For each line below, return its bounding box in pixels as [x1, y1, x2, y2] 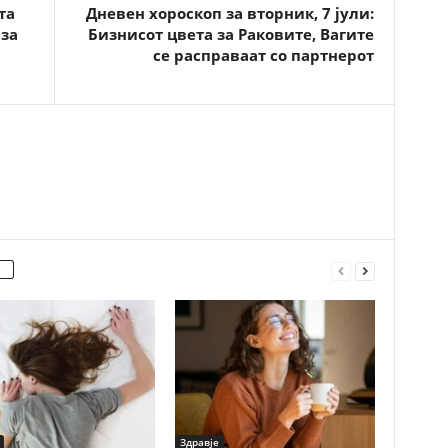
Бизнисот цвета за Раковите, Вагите [87, 24, 374, 44]
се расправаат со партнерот [152, 45, 374, 65]
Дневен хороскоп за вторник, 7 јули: [85, 3, 374, 23]
